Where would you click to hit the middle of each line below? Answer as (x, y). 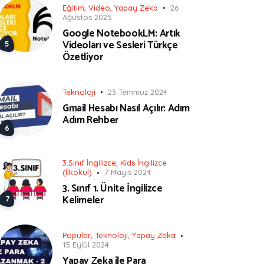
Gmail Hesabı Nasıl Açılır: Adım (126, 108)
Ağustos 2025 (87, 17)
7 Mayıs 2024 (128, 172)
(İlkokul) (77, 172)
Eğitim (73, 8)
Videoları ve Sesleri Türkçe (120, 45)
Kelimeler (83, 201)
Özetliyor (83, 57)
